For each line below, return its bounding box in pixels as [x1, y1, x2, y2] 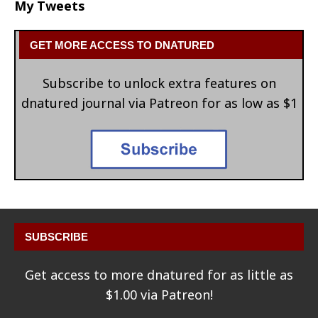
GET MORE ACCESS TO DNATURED [30, 39, 214, 52]
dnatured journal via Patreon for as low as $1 [21, 94, 297, 112]
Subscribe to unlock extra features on [42, 75, 276, 92]
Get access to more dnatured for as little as [25, 266, 293, 284]
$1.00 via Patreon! [105, 286, 213, 304]
